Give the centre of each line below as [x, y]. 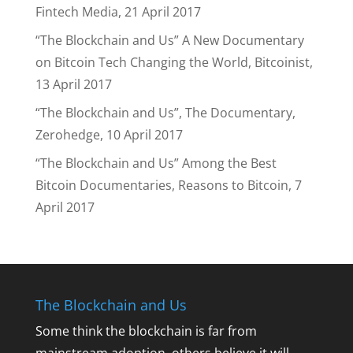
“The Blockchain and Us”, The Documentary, [165, 113]
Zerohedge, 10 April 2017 [109, 135]
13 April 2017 [73, 84]
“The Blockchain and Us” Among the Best [156, 163]
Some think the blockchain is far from [146, 331]
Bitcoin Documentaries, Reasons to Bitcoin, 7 [168, 185]
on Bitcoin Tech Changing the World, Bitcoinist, [174, 62]
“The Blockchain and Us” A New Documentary [169, 40]
